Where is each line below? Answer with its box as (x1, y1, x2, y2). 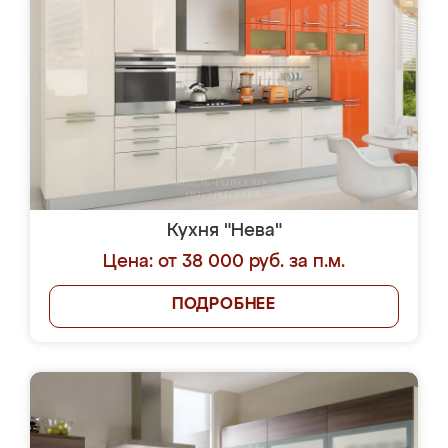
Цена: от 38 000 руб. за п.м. (103, 253, 345, 271)
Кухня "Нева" (166, 222, 282, 240)
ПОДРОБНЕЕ (171, 297, 277, 313)
